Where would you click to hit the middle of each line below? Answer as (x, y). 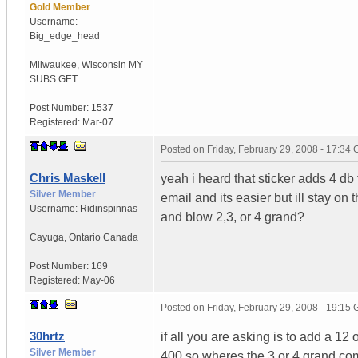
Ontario (85, 237)
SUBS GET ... (58, 79)
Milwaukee (53, 64)
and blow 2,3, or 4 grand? (233, 217)
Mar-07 (98, 122)
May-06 (99, 280)
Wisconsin (104, 64)
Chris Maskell (68, 177)
